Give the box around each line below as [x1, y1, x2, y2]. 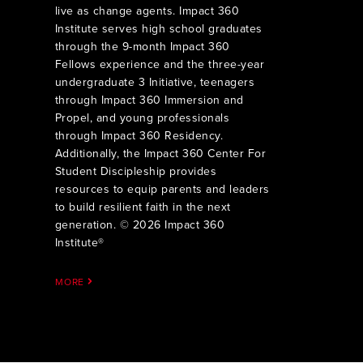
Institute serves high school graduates [54, 21, 263, 36]
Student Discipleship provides [54, 164, 217, 178]
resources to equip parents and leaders [54, 181, 270, 196]
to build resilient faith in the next [54, 199, 231, 214]
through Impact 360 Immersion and [54, 92, 244, 107]
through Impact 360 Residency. [54, 128, 224, 143]
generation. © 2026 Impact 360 [54, 217, 225, 232]
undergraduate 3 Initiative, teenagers [54, 75, 255, 89]
